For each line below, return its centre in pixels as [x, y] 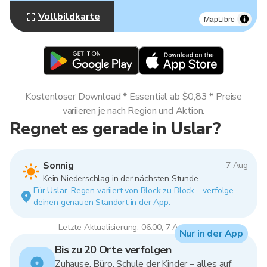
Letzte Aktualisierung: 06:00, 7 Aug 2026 [133, 227]
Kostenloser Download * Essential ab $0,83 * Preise [133, 97]
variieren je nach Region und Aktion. [133, 111]
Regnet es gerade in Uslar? [115, 128]
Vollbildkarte [69, 17]
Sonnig [58, 166]
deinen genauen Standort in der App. [102, 202]
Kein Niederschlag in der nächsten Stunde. [122, 178]
